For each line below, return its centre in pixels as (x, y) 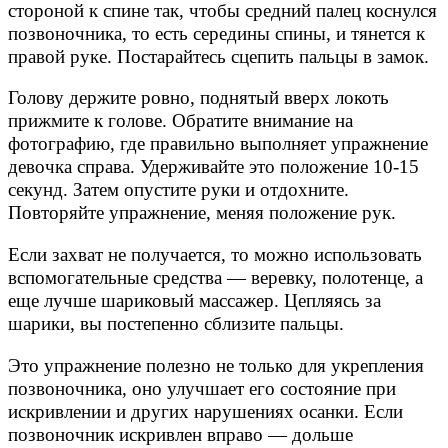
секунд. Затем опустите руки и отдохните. (178, 190)
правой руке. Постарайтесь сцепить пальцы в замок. (218, 56)
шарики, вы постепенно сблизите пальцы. (176, 323)
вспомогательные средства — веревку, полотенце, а (215, 277)
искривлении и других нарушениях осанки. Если (205, 411)
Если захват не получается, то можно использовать (215, 254)
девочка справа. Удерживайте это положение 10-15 (213, 167)
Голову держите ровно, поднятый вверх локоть (198, 98)
